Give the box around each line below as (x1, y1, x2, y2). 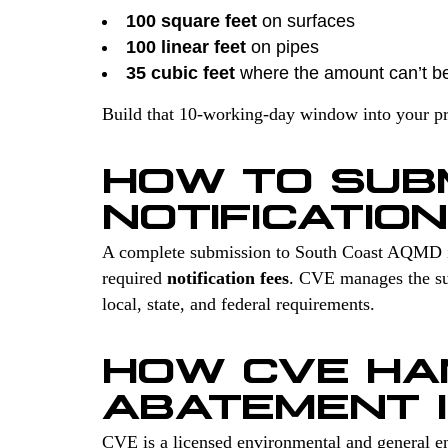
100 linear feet (126, 36, 246, 57)
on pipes (246, 36, 319, 57)
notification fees (167, 267, 289, 288)
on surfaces (257, 10, 355, 31)
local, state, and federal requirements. (102, 293, 375, 314)
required (102, 267, 167, 288)
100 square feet (126, 10, 257, 31)
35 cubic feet (126, 62, 235, 83)
